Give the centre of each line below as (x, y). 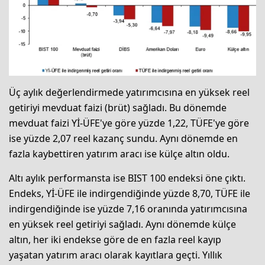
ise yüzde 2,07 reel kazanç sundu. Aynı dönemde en (123, 138)
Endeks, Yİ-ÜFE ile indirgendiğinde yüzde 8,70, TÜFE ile (130, 193)
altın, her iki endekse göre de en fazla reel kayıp (115, 239)
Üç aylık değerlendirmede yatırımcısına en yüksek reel (129, 92)
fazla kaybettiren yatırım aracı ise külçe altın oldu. (119, 153)
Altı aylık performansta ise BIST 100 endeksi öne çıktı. (127, 178)
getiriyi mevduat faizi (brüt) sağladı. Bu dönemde (118, 107)
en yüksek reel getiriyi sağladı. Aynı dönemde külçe (122, 224)
